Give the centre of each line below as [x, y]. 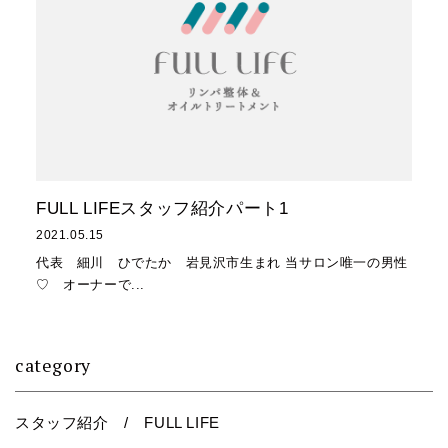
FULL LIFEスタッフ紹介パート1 [162, 209]
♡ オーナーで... [90, 285]
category [53, 365]
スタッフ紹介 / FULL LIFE [117, 423]
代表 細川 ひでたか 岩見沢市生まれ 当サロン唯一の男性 [221, 263]
